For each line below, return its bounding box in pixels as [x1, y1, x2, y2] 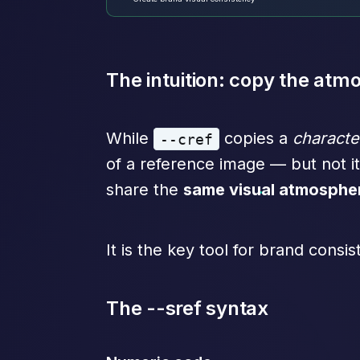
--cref [160, 130, 214, 148]
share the [106, 180, 183, 200]
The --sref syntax [106, 297, 268, 321]
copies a [219, 129, 293, 149]
